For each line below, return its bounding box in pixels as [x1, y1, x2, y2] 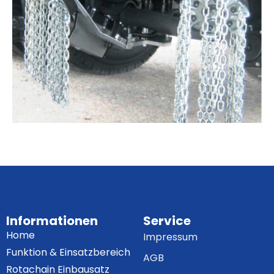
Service [143, 212, 191, 230]
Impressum [143, 230, 198, 245]
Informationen [6, 212, 98, 230]
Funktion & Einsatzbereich [6, 245, 130, 260]
